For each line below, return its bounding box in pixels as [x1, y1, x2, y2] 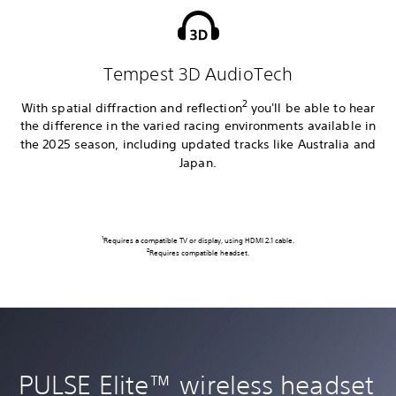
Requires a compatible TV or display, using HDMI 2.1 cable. [103, 235, 294, 247]
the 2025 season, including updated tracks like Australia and [19, 136, 376, 153]
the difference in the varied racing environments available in [19, 118, 377, 134]
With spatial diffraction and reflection [20, 99, 242, 116]
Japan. [179, 155, 217, 171]
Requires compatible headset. [149, 247, 249, 259]
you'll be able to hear [247, 99, 376, 116]
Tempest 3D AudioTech [103, 63, 293, 84]
